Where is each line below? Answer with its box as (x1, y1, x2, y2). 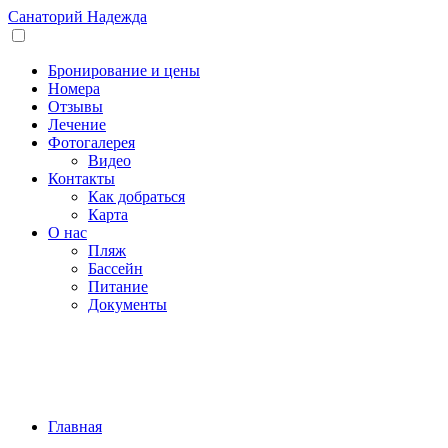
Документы (88, 296, 167, 313)
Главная (48, 418, 102, 435)
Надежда (83, 8, 147, 25)
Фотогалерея (48, 134, 135, 151)
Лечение (48, 116, 106, 133)
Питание (88, 278, 148, 295)
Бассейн (88, 260, 143, 277)
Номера (48, 80, 100, 97)
